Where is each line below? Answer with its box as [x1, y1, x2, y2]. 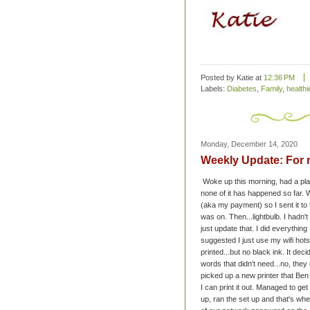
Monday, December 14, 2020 [201, 140, 298, 149]
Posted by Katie [201, 73, 255, 82]
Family [261, 84, 282, 93]
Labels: [201, 84, 227, 93]
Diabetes [227, 84, 257, 93]
